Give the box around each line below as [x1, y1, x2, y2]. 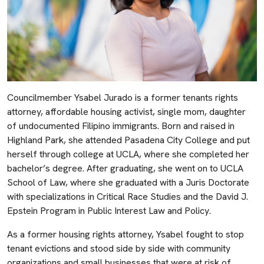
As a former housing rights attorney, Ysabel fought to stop [7, 227, 244, 240]
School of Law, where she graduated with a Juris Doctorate [7, 176, 249, 189]
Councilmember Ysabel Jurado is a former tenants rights [7, 91, 238, 104]
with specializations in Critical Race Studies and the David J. [7, 190, 248, 203]
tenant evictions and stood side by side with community [7, 242, 230, 255]
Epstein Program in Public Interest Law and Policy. [7, 204, 211, 217]
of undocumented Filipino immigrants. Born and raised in [7, 119, 235, 132]
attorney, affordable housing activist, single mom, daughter [7, 105, 246, 118]
